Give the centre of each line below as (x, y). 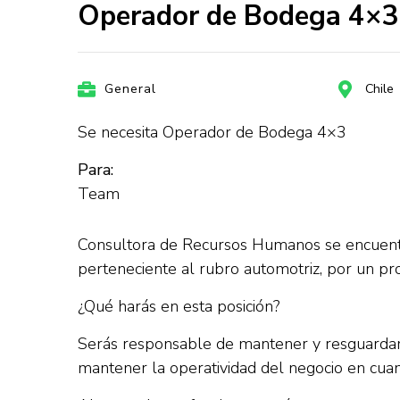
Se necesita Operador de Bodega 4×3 (212, 132)
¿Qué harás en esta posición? (179, 306)
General (130, 89)
